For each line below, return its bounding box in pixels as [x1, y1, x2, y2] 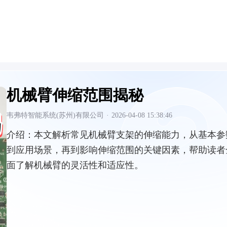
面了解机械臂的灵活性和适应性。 [7, 160, 143, 170]
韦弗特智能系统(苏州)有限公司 [7, 111, 104, 119]
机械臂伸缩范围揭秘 [7, 87, 143, 103]
